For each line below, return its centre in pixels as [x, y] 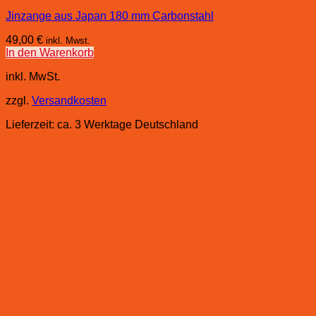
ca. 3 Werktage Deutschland [128, 125]
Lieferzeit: [31, 125]
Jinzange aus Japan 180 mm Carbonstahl [110, 16]
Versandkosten [69, 101]
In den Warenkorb [50, 53]
